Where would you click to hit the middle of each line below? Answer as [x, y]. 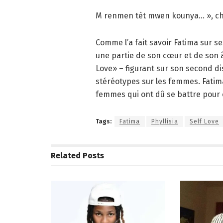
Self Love [204, 122]
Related [66, 156]
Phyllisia [165, 122]
